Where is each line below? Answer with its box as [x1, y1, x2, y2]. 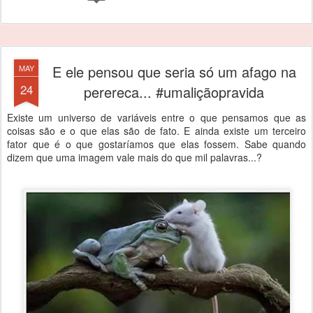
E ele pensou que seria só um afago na [52, 61, 296, 82]
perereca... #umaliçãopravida [84, 82, 264, 102]
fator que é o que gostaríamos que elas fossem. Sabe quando [7, 137, 306, 151]
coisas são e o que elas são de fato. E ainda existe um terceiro [7, 124, 306, 138]
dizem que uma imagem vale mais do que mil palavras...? [7, 150, 262, 164]
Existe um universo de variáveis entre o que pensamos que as [7, 110, 306, 124]
